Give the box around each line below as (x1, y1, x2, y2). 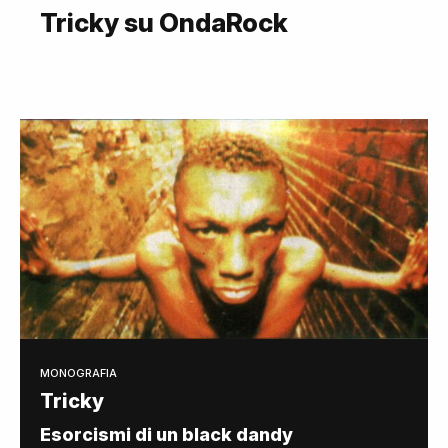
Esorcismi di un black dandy (40, 424, 293, 445)
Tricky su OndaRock (40, 7, 288, 38)
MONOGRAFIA (40, 366, 117, 380)
